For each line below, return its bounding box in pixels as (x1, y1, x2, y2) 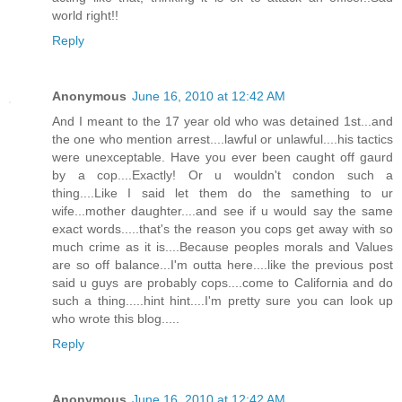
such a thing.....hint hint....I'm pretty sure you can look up (52, 293, 393, 308)
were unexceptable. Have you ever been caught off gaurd (52, 149, 393, 164)
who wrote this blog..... (52, 310, 179, 326)
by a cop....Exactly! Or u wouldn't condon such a (52, 167, 393, 182)
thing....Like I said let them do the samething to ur (52, 185, 393, 200)
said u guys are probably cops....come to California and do (52, 275, 393, 290)
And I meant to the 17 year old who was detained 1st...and (52, 113, 393, 128)
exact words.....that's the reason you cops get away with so (52, 221, 393, 236)
